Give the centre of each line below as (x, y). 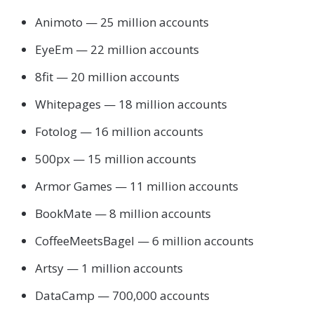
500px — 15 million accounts (116, 158)
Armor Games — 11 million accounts (137, 186)
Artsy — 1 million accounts (109, 268)
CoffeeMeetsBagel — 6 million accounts (144, 240)
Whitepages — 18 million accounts (131, 104)
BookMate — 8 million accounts (123, 213)
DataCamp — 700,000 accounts (122, 295)
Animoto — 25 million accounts (122, 22)
